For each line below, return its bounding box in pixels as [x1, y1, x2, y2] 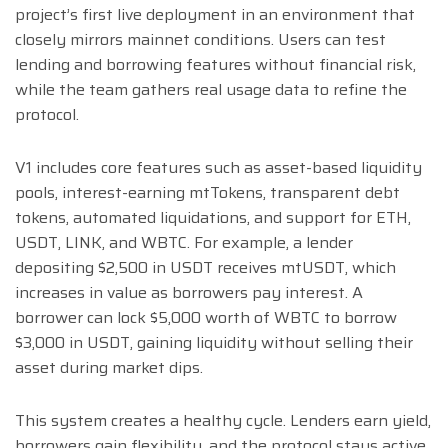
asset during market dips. [15, 355, 203, 381]
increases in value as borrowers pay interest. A [15, 280, 363, 306]
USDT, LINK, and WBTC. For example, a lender [15, 230, 353, 256]
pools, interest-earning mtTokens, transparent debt [15, 180, 400, 206]
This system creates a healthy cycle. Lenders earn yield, [15, 408, 431, 434]
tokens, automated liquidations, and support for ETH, [15, 205, 411, 231]
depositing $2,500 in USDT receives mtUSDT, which [15, 255, 396, 281]
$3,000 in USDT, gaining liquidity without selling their [15, 330, 413, 356]
